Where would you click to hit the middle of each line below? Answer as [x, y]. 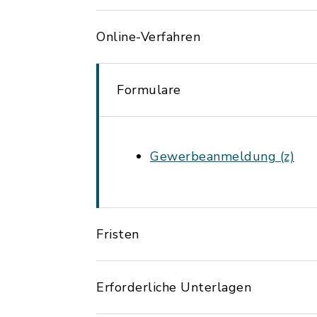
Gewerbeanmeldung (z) [222, 156]
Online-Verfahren [148, 37]
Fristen [118, 234]
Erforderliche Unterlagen [174, 287]
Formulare [149, 90]
